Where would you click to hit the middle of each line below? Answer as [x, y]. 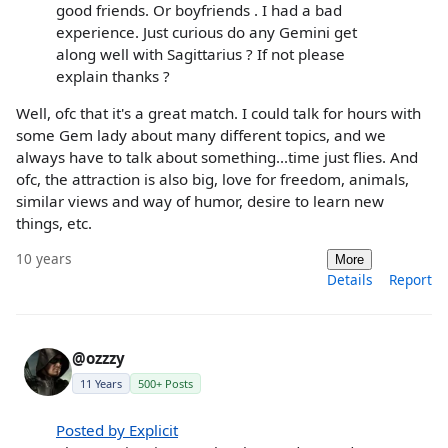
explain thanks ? [113, 75]
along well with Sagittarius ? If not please [200, 53]
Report [410, 280]
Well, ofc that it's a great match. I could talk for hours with [218, 112]
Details [350, 280]
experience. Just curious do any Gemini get [206, 31]
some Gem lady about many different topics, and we [201, 134]
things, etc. [54, 222]
